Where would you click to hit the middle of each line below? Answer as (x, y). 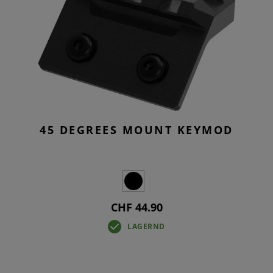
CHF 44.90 (136, 207)
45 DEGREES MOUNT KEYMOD (136, 129)
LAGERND (146, 226)
